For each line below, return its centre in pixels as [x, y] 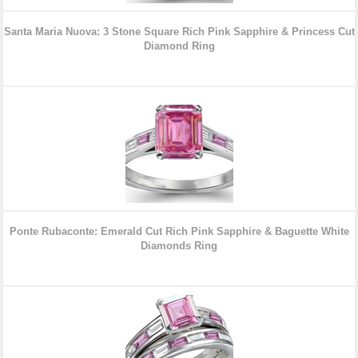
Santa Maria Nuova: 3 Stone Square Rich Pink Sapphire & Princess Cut [179, 32]
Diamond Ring [179, 46]
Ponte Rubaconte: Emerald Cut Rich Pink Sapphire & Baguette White [179, 232]
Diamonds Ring [179, 246]
